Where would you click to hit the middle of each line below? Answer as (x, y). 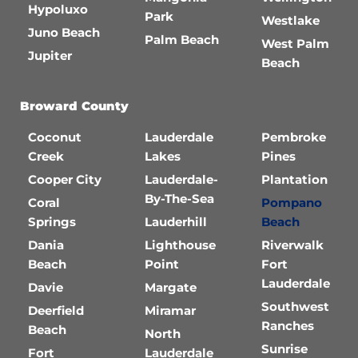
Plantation (294, 179)
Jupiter (50, 56)
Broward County (74, 106)
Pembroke (294, 137)
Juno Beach (64, 32)
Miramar (170, 310)
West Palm (295, 44)
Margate (171, 287)
